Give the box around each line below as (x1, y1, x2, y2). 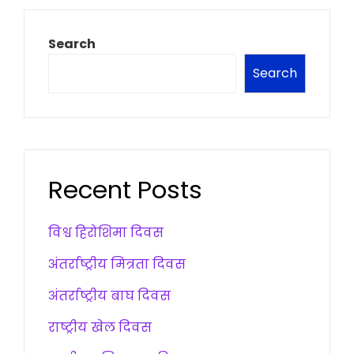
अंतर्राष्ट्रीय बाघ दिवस (48, 287, 171, 306)
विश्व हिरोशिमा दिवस (48, 224, 164, 243)
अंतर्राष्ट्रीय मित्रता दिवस (48, 255, 186, 274)
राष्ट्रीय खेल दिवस (48, 318, 152, 337)
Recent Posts (48, 172, 202, 208)
